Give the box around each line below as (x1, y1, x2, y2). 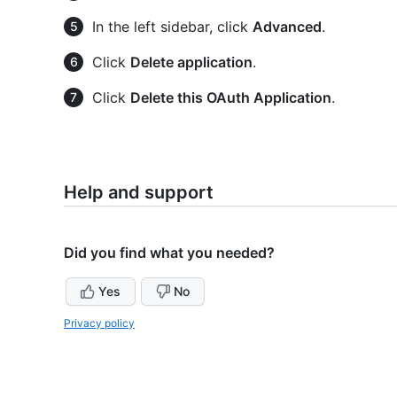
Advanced (253, 18, 322, 35)
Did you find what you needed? (64, 244, 275, 261)
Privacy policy (64, 316, 135, 330)
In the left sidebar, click (92, 18, 253, 35)
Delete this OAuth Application (130, 89, 331, 106)
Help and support (64, 182, 214, 203)
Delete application (130, 53, 253, 71)
